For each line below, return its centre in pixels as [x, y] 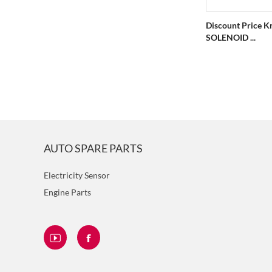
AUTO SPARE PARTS [93, 148]
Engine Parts [67, 192]
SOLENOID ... [231, 37]
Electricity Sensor [77, 175]
